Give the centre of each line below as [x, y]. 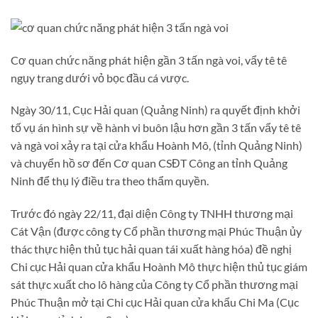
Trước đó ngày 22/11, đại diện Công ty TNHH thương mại [152, 214]
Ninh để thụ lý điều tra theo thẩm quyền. [110, 181]
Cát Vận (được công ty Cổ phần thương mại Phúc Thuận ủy [156, 231]
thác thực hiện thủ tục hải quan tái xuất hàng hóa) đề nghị [151, 249]
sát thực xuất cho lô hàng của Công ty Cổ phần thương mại [154, 285]
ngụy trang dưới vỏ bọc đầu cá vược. [100, 77]
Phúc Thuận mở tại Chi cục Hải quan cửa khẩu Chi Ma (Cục [155, 302]
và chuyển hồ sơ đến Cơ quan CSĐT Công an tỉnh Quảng [149, 163]
